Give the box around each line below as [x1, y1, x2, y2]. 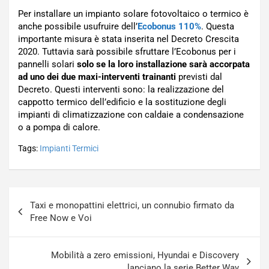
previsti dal [176, 71, 222, 82]
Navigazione [8, 187, 90, 205]
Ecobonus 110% [138, 20, 201, 32]
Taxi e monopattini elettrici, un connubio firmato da [30, 199, 234, 211]
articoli [8, 206, 54, 224]
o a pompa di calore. [18, 121, 100, 133]
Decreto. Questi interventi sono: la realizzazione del [18, 83, 224, 95]
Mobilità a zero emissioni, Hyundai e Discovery [51, 249, 239, 261]
